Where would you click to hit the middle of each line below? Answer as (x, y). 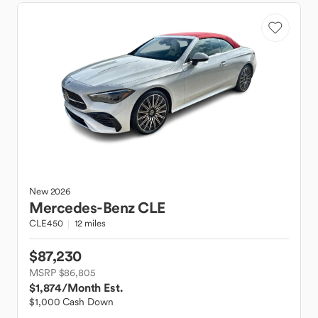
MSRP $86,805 (62, 273)
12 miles (90, 223)
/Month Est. (92, 287)
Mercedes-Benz (82, 208)
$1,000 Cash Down (71, 302)
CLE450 (46, 223)
